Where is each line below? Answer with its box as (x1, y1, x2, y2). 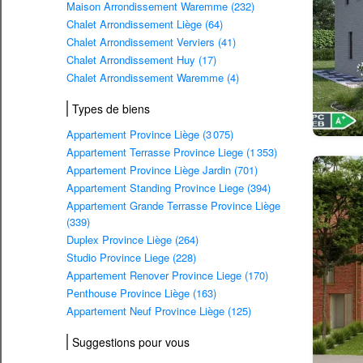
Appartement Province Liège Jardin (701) (66, 162, 258, 178)
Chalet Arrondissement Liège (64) (66, 16, 223, 32)
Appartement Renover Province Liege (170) (66, 267, 268, 284)
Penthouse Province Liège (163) (66, 285, 216, 301)
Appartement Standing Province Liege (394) (66, 180, 271, 196)
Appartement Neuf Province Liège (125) (66, 303, 251, 319)
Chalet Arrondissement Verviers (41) (66, 34, 236, 50)
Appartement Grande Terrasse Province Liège (66, 198, 280, 214)
